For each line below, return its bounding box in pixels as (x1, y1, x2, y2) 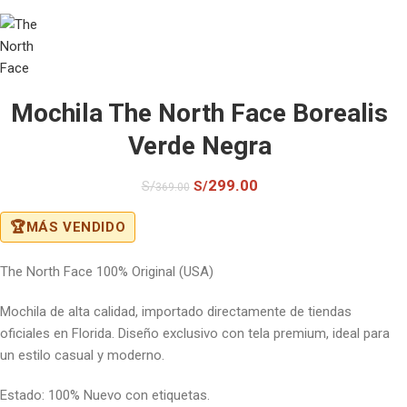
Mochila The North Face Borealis (11, 97, 388, 128)
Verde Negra (127, 130, 272, 161)
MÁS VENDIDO (25, 218, 126, 235)
